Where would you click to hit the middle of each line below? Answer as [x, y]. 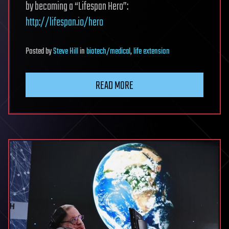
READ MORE [114, 86]
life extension [152, 51]
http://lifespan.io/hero [64, 22]
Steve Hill [66, 51]
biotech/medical [108, 51]
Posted [36, 51]
